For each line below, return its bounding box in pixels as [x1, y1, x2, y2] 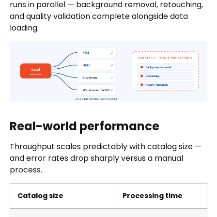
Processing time [123, 190, 183, 201]
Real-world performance [10, 118, 159, 135]
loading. [10, 22, 39, 34]
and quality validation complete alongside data [10, 11, 188, 22]
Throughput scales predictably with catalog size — [10, 141, 201, 153]
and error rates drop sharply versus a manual [10, 153, 183, 164]
